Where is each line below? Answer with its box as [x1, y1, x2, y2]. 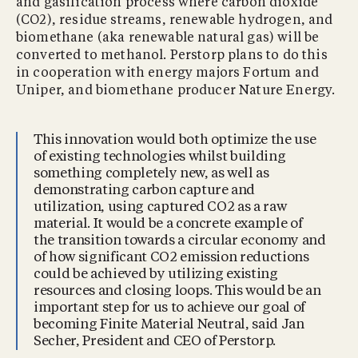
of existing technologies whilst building [34, 149, 286, 164]
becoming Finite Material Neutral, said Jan [34, 317, 304, 332]
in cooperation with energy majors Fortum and [16, 66, 320, 80]
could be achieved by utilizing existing [34, 267, 278, 281]
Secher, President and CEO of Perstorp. [34, 334, 276, 348]
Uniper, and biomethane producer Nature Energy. [16, 84, 336, 97]
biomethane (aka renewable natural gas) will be [16, 31, 320, 45]
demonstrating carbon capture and [34, 183, 256, 197]
